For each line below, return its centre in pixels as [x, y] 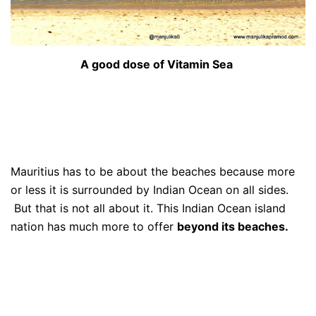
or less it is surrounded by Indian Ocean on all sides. [150, 189]
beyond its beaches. [233, 226]
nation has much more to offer [94, 226]
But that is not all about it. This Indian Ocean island [148, 208]
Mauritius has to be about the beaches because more [153, 171]
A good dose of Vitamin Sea [158, 64]
